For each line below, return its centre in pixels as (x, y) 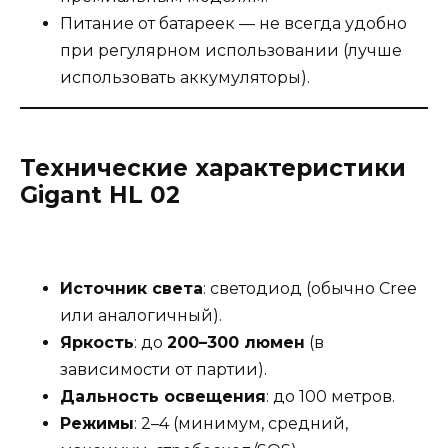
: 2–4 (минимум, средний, (241, 424)
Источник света (131, 289)
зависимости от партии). (163, 370)
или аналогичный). (141, 316)
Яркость (97, 343)
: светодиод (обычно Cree (310, 289)
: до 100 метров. (330, 397)
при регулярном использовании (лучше (231, 51)
